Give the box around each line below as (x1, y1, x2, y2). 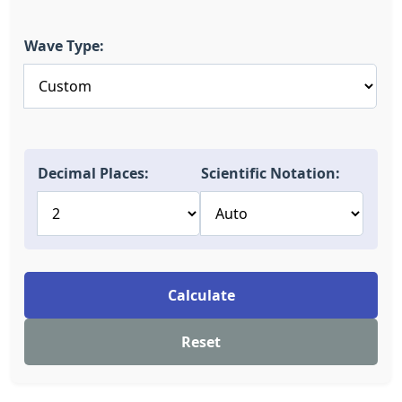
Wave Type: (24, 36, 104, 56)
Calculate (167, 285, 235, 305)
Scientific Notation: (201, 163, 340, 183)
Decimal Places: (38, 163, 149, 183)
